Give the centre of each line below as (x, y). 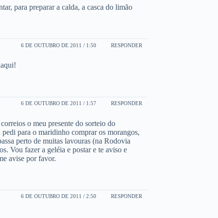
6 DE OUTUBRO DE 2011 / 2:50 (59, 196)
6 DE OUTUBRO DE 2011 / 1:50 (59, 45)
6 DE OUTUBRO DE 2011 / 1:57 (59, 103)
